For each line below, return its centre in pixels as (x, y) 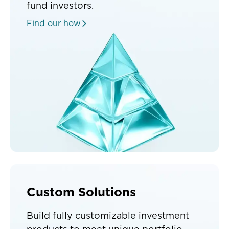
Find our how (54, 24)
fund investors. (60, 6)
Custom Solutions (81, 193)
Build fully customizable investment (108, 216)
